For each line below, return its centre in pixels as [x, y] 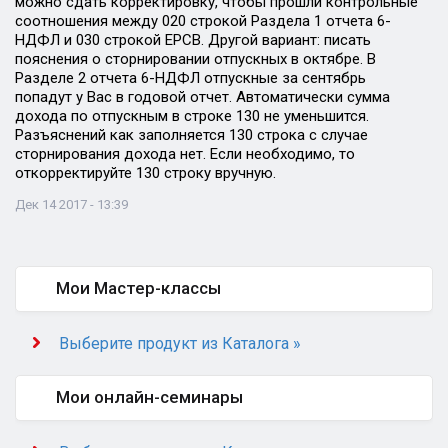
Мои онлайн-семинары [149, 397]
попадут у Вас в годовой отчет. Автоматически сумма [202, 97]
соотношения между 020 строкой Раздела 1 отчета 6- [203, 21]
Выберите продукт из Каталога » [180, 343]
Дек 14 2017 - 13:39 [71, 204]
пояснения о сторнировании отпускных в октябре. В [195, 59]
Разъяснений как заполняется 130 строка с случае [191, 135]
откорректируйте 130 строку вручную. [145, 173]
